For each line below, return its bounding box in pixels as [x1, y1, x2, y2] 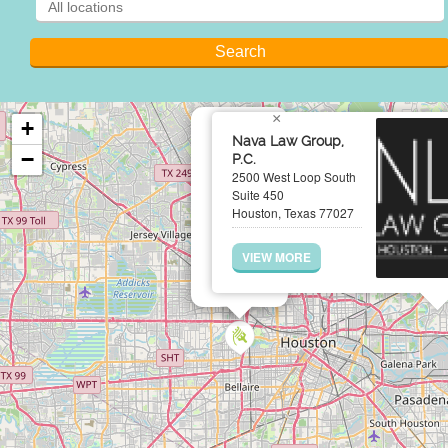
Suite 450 [232, 186, 284, 203]
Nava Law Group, [232, 133, 344, 149]
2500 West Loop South [232, 168, 356, 185]
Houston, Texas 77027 [232, 204, 354, 221]
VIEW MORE [242, 248, 311, 266]
